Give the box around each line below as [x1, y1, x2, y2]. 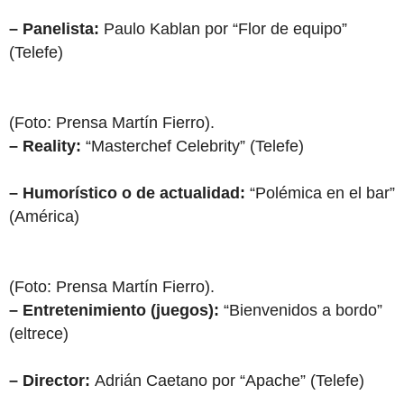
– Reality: [9, 137, 81, 155]
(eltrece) [9, 325, 69, 343]
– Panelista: [9, 20, 99, 38]
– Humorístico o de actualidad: [9, 184, 245, 202]
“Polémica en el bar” [245, 184, 395, 202]
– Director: [9, 372, 95, 390]
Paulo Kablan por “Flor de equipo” [99, 20, 347, 38]
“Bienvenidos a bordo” [219, 301, 382, 319]
